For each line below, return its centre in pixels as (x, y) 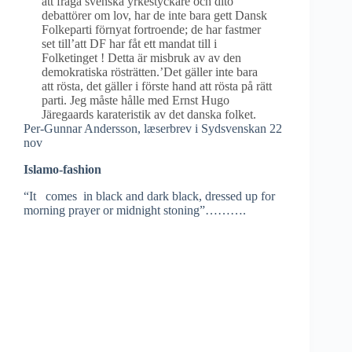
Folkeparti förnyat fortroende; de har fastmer (151, 29)
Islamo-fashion (62, 169)
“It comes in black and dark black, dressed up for (149, 196)
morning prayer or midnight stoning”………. (135, 210)
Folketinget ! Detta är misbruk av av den (141, 58)
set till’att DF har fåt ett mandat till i (129, 44)
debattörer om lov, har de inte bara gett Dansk (154, 15)
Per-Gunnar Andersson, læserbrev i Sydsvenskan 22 (153, 128)
